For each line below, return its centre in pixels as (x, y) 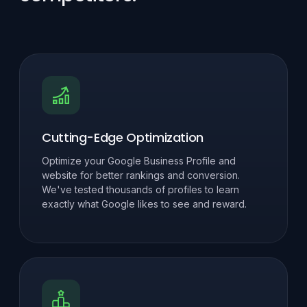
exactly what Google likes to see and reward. (144, 204)
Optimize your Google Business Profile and (139, 161)
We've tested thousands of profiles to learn (140, 190)
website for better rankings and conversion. (141, 175)
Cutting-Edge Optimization (123, 138)
